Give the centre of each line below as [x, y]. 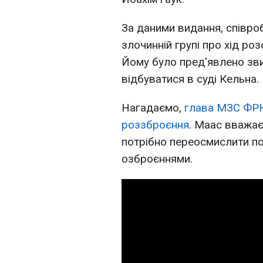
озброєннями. [157, 159]
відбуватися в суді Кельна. [190, 79]
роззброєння [155, 125]
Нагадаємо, [153, 108]
